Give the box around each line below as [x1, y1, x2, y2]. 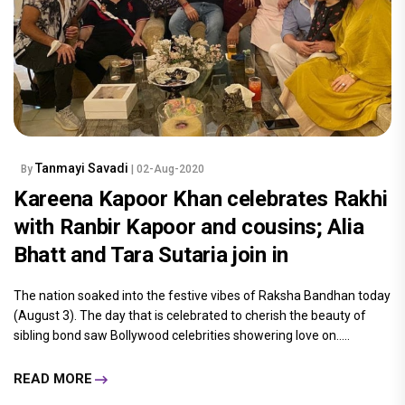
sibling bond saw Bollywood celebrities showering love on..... [14, 327, 350, 343]
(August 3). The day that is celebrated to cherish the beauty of [14, 307, 366, 323]
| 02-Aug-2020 [131, 162, 204, 175]
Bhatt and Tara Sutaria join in [14, 241, 289, 268]
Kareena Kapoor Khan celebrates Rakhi [14, 185, 388, 212]
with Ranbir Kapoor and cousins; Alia [14, 213, 364, 240]
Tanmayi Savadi [35, 160, 131, 175]
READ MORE [14, 371, 92, 388]
